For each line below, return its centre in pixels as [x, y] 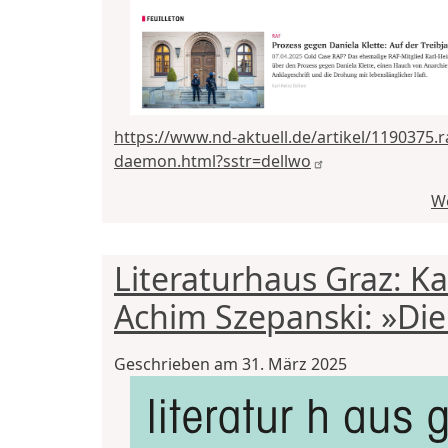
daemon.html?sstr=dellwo [212, 161]
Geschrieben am [178, 363]
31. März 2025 [294, 363]
